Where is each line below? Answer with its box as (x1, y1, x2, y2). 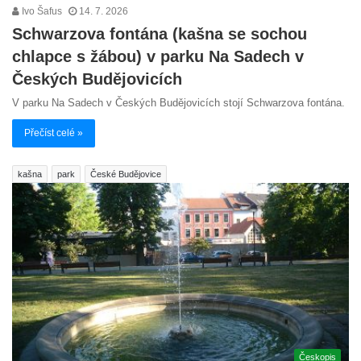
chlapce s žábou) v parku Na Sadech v (12, 48, 304, 66)
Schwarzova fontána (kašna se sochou (12, 25, 307, 44)
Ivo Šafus (19, 6, 62, 18)
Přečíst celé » (24, 127, 83, 139)
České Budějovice (90, 169, 161, 180)
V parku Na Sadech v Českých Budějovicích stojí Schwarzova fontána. (12, 97, 345, 110)
